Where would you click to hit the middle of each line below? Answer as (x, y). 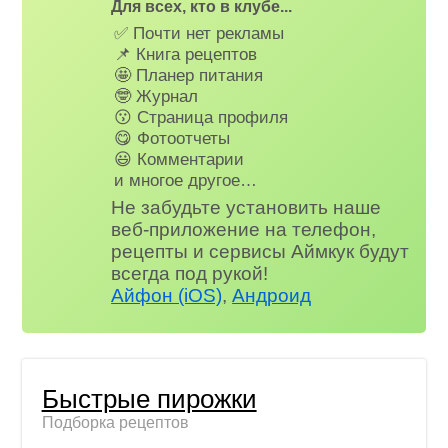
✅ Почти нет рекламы (199, 32)
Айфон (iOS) (167, 296)
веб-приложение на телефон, (244, 230)
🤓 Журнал (156, 95)
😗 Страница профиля (201, 116)
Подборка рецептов (115, 422)
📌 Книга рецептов (186, 53)
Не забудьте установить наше (246, 208)
